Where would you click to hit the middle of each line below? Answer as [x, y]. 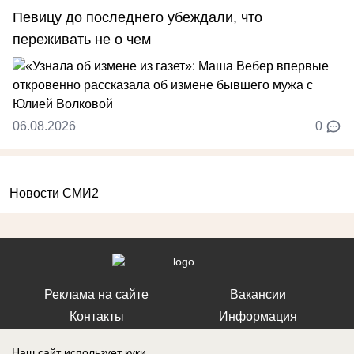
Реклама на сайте [96, 294]
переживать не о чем [82, 39]
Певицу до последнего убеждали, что [137, 17]
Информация [258, 316]
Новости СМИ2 [54, 193]
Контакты [96, 316]
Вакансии [258, 294]
